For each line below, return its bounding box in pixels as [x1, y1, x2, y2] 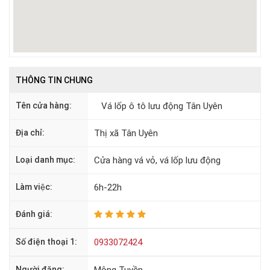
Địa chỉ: [16, 127, 45, 137]
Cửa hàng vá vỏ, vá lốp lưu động [94, 154, 221, 166]
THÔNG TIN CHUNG [16, 75, 93, 85]
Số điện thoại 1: [16, 236, 77, 246]
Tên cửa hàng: [16, 100, 72, 110]
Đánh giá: [16, 209, 52, 219]
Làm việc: [16, 181, 52, 192]
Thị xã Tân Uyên [94, 127, 158, 139]
